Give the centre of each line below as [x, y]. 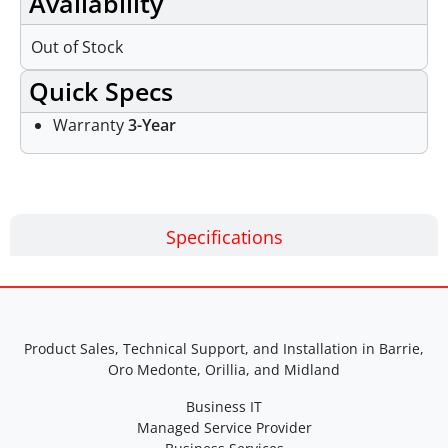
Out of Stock [77, 47]
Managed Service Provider [224, 428]
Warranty [90, 125]
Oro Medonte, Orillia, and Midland [224, 370]
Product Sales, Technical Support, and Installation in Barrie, [224, 349]
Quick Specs [101, 91]
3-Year [152, 125]
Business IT [224, 407]
